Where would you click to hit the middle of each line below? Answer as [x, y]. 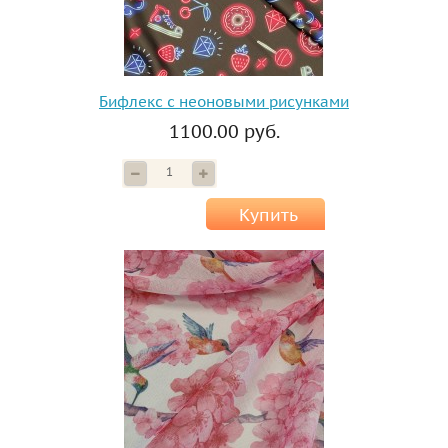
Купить [268, 215]
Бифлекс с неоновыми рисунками [224, 102]
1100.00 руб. [224, 132]
